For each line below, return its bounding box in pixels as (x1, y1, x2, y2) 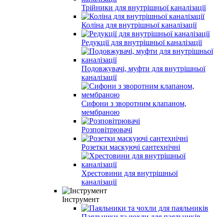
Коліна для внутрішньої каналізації (81, 20, 197, 29)
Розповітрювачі (81, 125, 132, 134)
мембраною (81, 108, 120, 116)
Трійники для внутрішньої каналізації (81, 3, 206, 12)
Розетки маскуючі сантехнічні (81, 142, 180, 151)
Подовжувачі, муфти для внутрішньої (81, 64, 205, 73)
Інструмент (62, 195, 99, 203)
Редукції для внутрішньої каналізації (81, 38, 202, 46)
